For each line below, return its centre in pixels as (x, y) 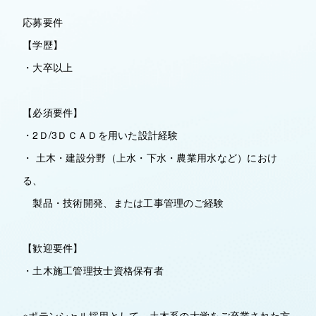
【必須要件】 (53, 112)
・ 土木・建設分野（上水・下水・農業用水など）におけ (150, 157)
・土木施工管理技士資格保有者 (93, 270)
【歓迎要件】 (53, 248)
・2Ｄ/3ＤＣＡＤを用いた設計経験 (101, 135)
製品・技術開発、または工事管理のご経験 (123, 202)
